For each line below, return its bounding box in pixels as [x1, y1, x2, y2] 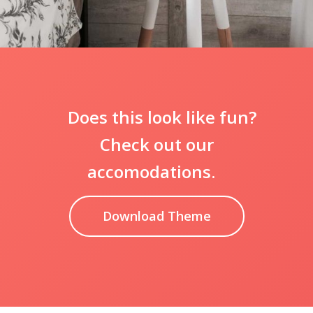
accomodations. [87, 160, 215, 184]
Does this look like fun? [67, 105, 256, 129]
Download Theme [102, 208, 211, 225]
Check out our [99, 133, 214, 156]
